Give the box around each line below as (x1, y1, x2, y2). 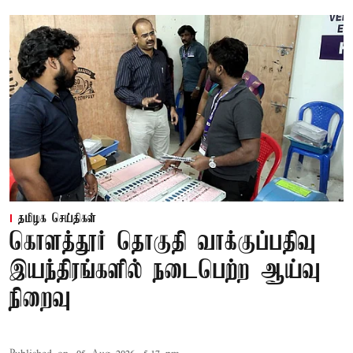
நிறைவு (9, 286, 71, 314)
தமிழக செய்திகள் (18, 212, 96, 227)
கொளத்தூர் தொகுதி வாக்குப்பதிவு (9, 229, 316, 258)
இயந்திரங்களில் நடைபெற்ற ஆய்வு (9, 258, 321, 286)
